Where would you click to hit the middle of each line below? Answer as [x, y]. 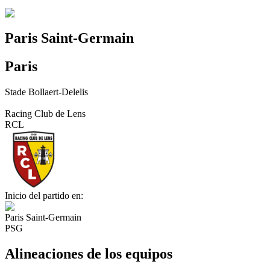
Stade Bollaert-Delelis [46, 92]
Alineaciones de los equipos [89, 254]
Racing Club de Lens [45, 114]
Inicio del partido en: [44, 196]
